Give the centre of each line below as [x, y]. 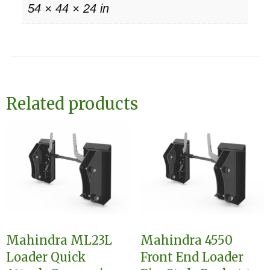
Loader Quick [46, 257]
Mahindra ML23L [59, 240]
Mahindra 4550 [186, 240]
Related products [72, 104]
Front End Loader [192, 257]
